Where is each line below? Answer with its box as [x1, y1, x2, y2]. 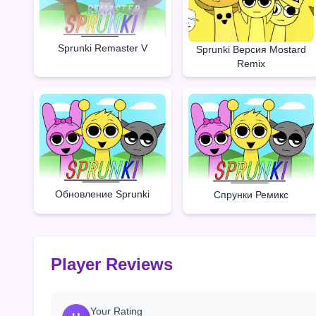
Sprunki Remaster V [57, 42, 147, 54]
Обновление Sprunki [55, 188, 150, 200]
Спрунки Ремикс [213, 188, 288, 200]
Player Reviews [51, 254, 173, 274]
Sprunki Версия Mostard [195, 44, 306, 56]
